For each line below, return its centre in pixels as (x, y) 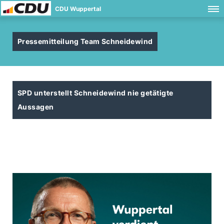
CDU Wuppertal (78, 9)
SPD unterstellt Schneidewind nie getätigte (95, 93)
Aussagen (36, 107)
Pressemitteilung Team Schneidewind (85, 41)
